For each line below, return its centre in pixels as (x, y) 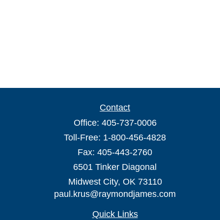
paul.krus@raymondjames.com (115, 194)
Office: (87, 123)
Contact (115, 108)
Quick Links (115, 214)
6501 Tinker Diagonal (115, 167)
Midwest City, (94, 182)
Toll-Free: (83, 137)
